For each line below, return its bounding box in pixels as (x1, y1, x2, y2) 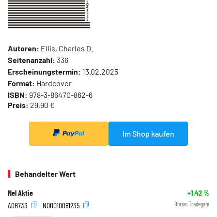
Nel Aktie (8, 188, 33, 198)
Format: (8, 78, 35, 88)
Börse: (174, 201, 189, 208)
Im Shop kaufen (122, 128, 174, 138)
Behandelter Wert (15, 169, 76, 179)
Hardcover (35, 78, 72, 88)
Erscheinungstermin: (8, 66, 81, 76)
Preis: (8, 100, 29, 109)
